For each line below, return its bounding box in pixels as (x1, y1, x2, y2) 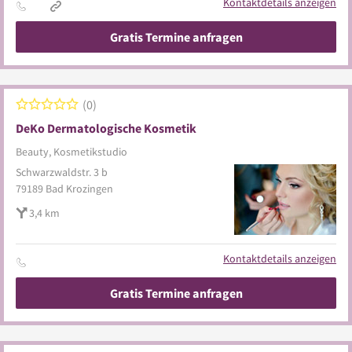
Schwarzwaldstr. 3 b (16, 165, 108, 179)
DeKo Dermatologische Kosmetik (16, 120, 196, 136)
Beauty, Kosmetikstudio (16, 145, 127, 159)
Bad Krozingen (46, 181, 113, 196)
